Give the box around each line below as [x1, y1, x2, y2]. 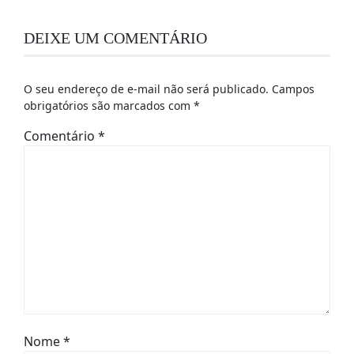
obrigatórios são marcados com [24, 98, 194, 114]
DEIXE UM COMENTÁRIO [24, 29, 207, 47]
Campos [272, 81, 314, 97]
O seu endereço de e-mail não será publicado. [24, 81, 269, 97]
